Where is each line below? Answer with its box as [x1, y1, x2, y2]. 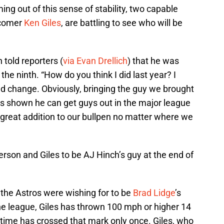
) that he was [127, 55, 179, 66]
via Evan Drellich [63, 55, 127, 66]
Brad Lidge [133, 187, 175, 198]
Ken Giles [24, 17, 61, 28]
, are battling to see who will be [61, 17, 182, 28]
